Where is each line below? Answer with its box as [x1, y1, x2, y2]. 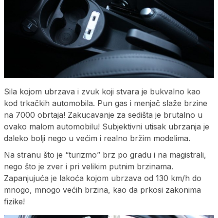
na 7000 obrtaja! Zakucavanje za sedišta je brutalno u [4, 110, 202, 120]
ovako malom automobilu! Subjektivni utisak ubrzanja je [4, 122, 209, 132]
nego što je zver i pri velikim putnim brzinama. [4, 162, 173, 172]
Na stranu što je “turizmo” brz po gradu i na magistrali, [4, 150, 206, 160]
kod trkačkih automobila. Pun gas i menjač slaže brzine [4, 98, 207, 109]
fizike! [4, 197, 25, 207]
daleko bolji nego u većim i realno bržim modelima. [4, 133, 190, 144]
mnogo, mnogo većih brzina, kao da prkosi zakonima [4, 185, 201, 195]
